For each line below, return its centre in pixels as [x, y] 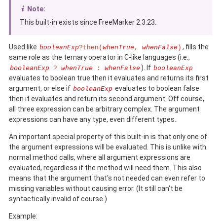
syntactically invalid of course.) [58, 199]
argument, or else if [40, 89]
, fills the [196, 47]
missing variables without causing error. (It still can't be [96, 189]
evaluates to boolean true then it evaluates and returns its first [109, 78]
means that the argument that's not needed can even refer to [107, 178]
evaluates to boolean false [156, 89]
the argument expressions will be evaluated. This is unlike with [108, 147]
